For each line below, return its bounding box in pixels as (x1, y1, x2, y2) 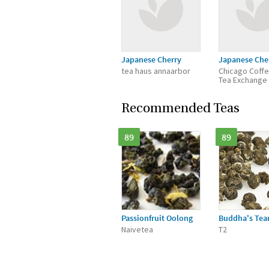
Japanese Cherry (121, 54, 181, 65)
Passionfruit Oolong (121, 213, 193, 223)
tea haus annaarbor (121, 65, 190, 76)
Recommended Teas (121, 102, 240, 116)
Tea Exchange (219, 74, 267, 85)
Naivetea (121, 224, 153, 235)
